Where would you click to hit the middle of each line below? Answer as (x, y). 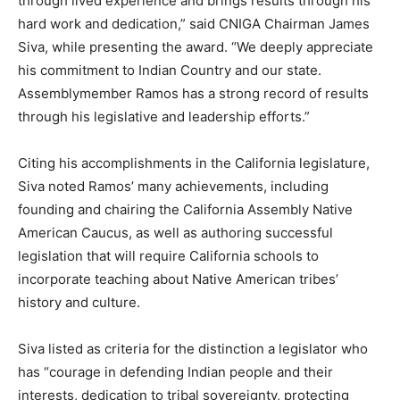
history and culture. (79, 302)
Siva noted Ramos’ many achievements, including (173, 186)
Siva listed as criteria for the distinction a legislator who (193, 348)
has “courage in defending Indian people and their (175, 371)
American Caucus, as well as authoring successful (175, 232)
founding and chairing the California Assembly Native (185, 209)
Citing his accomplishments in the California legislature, (194, 162)
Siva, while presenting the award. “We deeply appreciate (196, 46)
